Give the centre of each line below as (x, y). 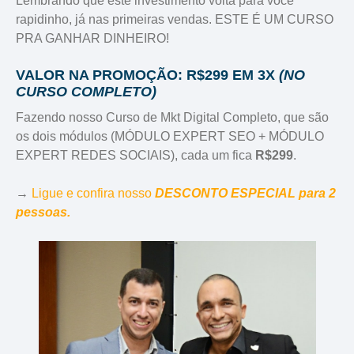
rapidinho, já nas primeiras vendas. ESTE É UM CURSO (175, 20)
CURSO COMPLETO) (86, 92)
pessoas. (43, 213)
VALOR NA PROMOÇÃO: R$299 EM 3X (147, 75)
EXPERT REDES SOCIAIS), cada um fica (136, 156)
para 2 (316, 194)
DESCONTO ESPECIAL (225, 194)
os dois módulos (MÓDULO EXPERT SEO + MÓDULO (170, 137)
